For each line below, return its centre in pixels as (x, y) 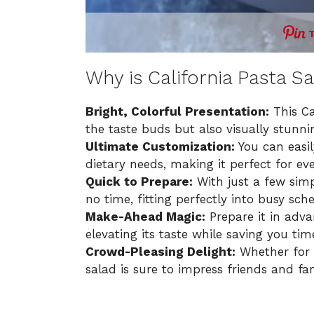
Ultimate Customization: (160, 146)
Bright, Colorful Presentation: (177, 111)
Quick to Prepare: (139, 181)
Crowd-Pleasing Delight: (161, 251)
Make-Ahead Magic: (145, 216)
